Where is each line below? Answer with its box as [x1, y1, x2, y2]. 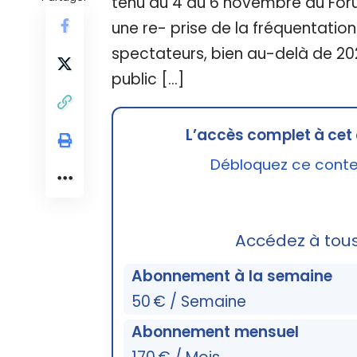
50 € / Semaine [131, 290, 247, 312]
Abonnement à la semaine [131, 265, 333, 287]
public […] [112, 68, 184, 90]
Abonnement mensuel [131, 320, 300, 343]
